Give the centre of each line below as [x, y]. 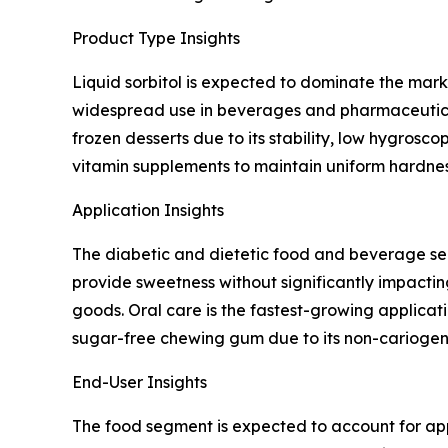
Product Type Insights [156, 38]
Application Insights [148, 210]
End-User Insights [139, 382]
